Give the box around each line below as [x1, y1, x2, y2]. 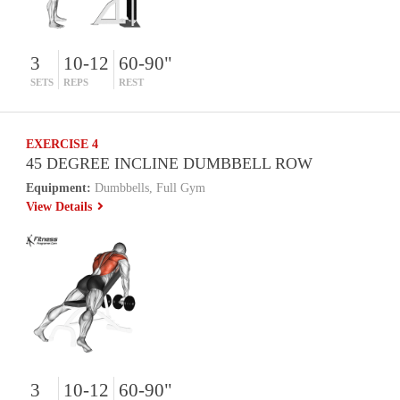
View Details [26, 200, 96, 213]
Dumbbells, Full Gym [91, 181, 206, 195]
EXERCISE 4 [26, 137, 99, 151]
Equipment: [26, 181, 92, 195]
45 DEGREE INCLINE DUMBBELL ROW [26, 154, 313, 172]
